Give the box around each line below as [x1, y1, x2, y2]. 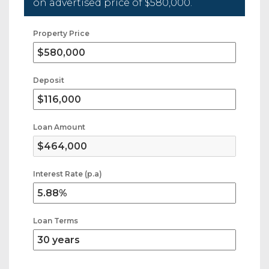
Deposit [33, 75, 64, 85]
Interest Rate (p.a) [33, 169, 102, 178]
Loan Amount [33, 122, 85, 131]
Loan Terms [33, 216, 78, 225]
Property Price [33, 28, 89, 38]
